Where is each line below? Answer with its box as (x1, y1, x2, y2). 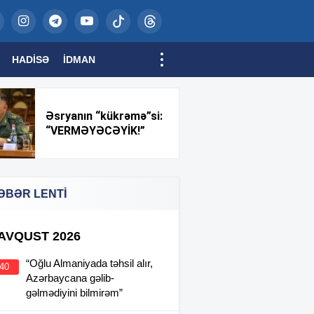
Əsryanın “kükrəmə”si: (46, 109, 163, 123)
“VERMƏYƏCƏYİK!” (46, 124, 146, 137)
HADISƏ (12, 54, 49, 65)
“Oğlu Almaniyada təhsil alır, (26, 257, 153, 269)
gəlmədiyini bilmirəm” (26, 287, 123, 299)
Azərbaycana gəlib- (26, 272, 114, 284)
